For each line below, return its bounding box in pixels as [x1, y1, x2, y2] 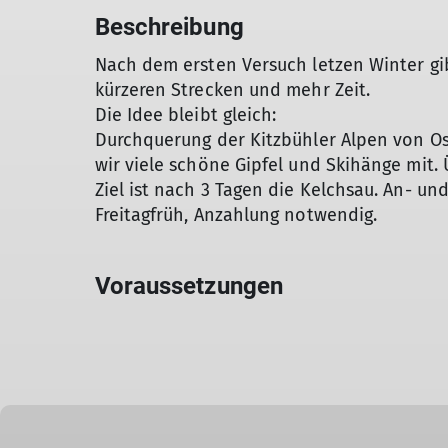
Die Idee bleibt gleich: [94, 104, 277, 126]
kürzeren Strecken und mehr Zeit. [94, 79, 371, 101]
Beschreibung [94, 13, 244, 41]
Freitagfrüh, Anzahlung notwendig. [94, 204, 378, 226]
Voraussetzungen [94, 272, 284, 300]
